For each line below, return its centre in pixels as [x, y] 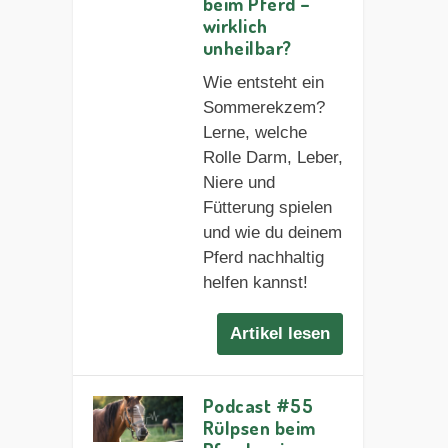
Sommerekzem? [263, 107]
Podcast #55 [258, 406]
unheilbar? [247, 47]
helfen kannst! [255, 282]
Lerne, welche [254, 132]
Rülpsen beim [259, 428]
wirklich [235, 25]
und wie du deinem [272, 232]
